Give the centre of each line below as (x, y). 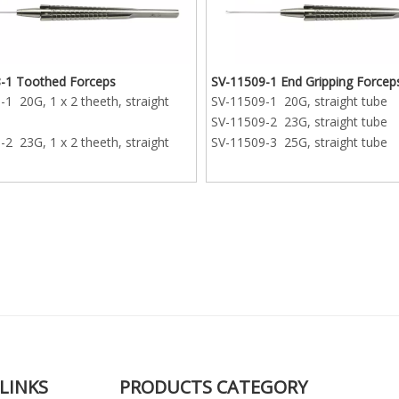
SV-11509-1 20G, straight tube (299, 101)
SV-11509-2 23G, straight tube (299, 121)
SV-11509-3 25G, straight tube (299, 142)
